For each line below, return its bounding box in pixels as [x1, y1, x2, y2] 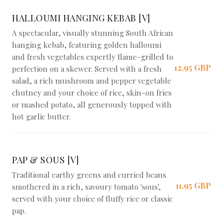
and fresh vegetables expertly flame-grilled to [12, 52, 173, 62]
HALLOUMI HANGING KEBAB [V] [12, 12, 151, 24]
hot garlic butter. [12, 111, 71, 121]
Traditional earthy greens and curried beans [12, 170, 166, 180]
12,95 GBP [174, 62, 211, 73]
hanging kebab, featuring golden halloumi [12, 40, 161, 50]
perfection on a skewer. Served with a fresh [12, 64, 162, 74]
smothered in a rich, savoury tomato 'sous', [12, 182, 161, 192]
